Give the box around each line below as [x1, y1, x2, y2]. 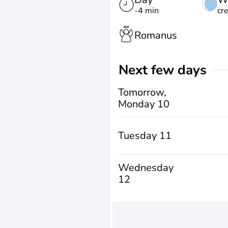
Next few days [128, 61, 207, 79]
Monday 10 [118, 97, 169, 111]
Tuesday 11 [118, 129, 172, 142]
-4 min [134, 5, 159, 16]
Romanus [134, 28, 177, 42]
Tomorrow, [118, 85, 166, 99]
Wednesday [118, 160, 174, 175]
